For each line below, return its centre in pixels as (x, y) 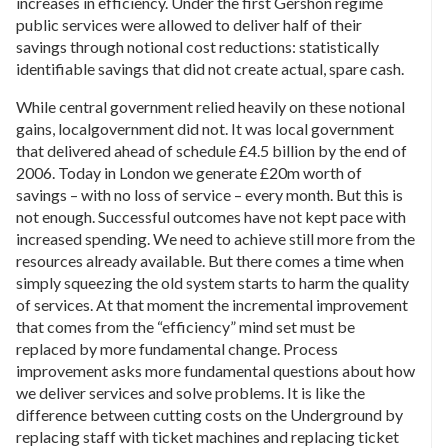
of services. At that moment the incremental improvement (212, 304)
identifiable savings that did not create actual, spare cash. (210, 68)
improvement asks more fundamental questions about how (215, 370)
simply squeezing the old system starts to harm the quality (212, 282)
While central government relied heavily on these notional (210, 106)
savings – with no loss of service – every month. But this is (209, 194)
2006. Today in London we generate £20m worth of (189, 172)
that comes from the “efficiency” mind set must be (185, 326)
